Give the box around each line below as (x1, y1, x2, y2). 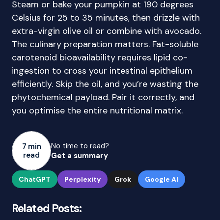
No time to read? (51, 141, 109, 151)
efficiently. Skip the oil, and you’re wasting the (12, 78, 198, 90)
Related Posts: (12, 201, 82, 216)
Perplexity (64, 175, 101, 184)
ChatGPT (19, 175, 51, 184)
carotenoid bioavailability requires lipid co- (12, 52, 188, 63)
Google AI (145, 175, 178, 184)
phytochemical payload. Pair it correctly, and (12, 91, 194, 103)
